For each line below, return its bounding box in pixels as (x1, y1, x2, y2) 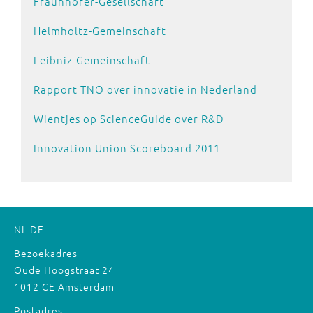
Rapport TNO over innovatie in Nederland (34, 82, 257, 97)
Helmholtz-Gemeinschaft (34, 23, 166, 38)
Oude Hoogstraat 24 (14, 263, 115, 277)
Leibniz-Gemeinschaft (34, 52, 150, 68)
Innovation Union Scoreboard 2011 (34, 140, 220, 156)
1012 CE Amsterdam (14, 279, 115, 294)
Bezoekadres (14, 246, 78, 261)
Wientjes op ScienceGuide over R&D (34, 111, 224, 126)
